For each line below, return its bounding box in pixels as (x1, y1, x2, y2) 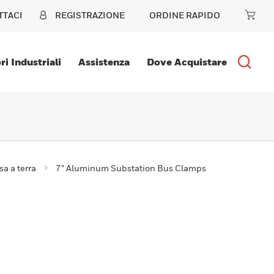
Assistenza (78, 56, 130, 68)
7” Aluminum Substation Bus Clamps (56, 163, 206, 174)
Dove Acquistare (146, 56, 227, 68)
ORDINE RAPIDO (149, 10, 220, 20)
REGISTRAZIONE (55, 10, 125, 20)
